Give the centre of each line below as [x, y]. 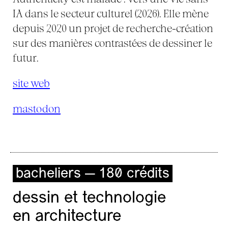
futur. [26, 58]
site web [31, 83]
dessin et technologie [89, 198]
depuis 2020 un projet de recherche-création [113, 28]
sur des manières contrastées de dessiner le [112, 43]
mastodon [37, 108]
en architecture [67, 217]
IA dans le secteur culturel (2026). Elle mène [111, 13]
